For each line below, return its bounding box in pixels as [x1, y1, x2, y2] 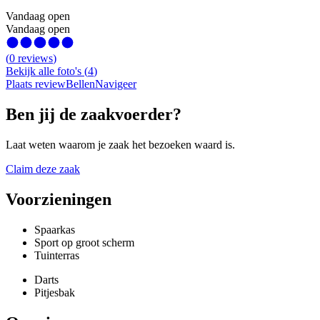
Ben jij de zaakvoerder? [6, 105, 181, 124]
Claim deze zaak [6, 163, 80, 176]
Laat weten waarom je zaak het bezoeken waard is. [6, 139, 235, 151]
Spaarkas [34, 224, 75, 236]
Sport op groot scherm [34, 236, 134, 249]
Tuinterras [34, 249, 79, 262]
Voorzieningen [6, 190, 111, 209]
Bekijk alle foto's [6, 65, 81, 78]
